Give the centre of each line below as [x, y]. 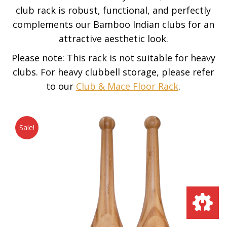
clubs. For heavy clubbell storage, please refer [113, 72]
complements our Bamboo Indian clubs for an [113, 24]
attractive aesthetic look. [113, 39]
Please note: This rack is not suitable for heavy [113, 58]
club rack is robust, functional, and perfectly [113, 10]
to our [61, 86]
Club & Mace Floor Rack [127, 86]
